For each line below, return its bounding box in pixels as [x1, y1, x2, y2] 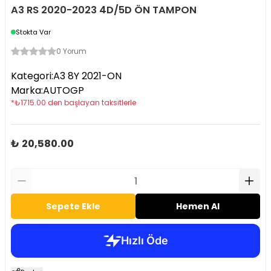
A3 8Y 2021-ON [53, 69, 122, 83]
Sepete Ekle [46, 200, 100, 212]
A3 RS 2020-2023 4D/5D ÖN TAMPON [11, 3, 197, 17]
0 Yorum [56, 47, 87, 56]
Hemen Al [176, 200, 220, 212]
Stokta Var [16, 27, 51, 37]
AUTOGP [43, 83, 84, 97]
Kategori [11, 69, 51, 83]
